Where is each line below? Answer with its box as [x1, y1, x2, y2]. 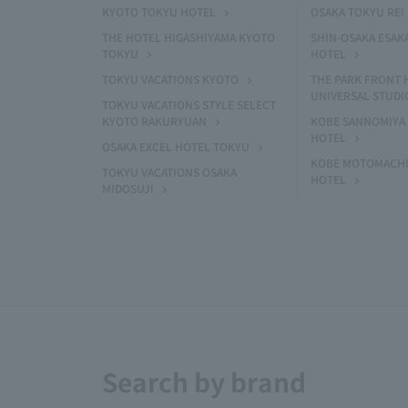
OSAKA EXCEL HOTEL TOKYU [102, 138, 250, 154]
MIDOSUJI [102, 180, 154, 196]
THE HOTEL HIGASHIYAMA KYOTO [102, 29, 275, 45]
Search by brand [102, 363, 306, 400]
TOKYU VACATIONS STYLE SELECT [102, 97, 276, 112]
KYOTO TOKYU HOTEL [102, 4, 216, 19]
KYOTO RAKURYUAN [102, 113, 207, 128]
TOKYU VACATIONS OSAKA [102, 164, 237, 179]
